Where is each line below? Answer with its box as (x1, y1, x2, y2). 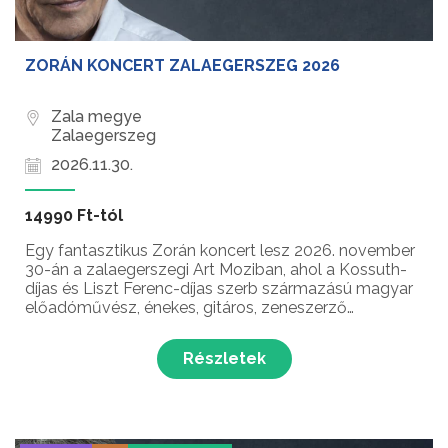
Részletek (182, 349, 266, 369)
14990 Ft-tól (25, 206, 123, 226)
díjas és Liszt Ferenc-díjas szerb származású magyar (25, 279, 413, 299)
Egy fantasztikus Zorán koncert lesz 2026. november (25, 241, 415, 261)
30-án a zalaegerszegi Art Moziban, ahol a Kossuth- (25, 260, 407, 280)
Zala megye (51, 107, 142, 127)
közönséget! (25, 336, 117, 356)
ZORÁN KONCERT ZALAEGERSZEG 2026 (25, 56, 340, 76)
